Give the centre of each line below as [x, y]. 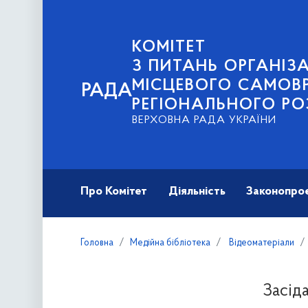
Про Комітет [114, 192]
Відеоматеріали [261, 243]
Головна [97, 243]
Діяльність [197, 192]
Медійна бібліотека [170, 243]
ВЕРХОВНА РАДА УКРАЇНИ [204, 120]
